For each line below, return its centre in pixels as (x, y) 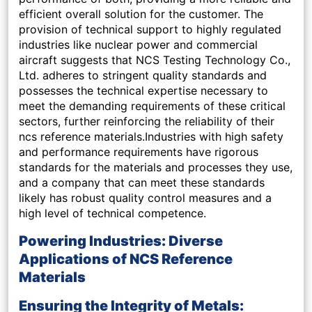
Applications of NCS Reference (126, 259)
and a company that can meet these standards (142, 183)
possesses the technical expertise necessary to (143, 91)
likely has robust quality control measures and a (145, 198)
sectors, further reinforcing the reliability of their (147, 122)
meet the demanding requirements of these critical (152, 106)
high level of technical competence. (112, 213)
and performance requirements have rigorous (139, 152)
